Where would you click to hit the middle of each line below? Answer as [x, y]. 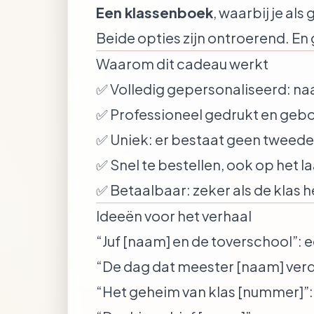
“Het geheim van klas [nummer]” [203, 291]
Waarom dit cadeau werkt [182, 63]
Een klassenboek [155, 12]
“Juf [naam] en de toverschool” [197, 241]
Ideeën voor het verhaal [174, 216]
